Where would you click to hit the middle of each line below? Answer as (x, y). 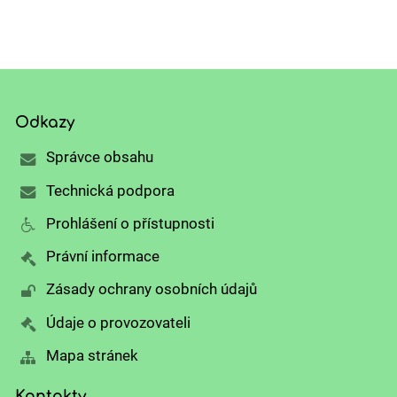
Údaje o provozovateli (118, 322)
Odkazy (45, 122)
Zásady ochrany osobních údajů (151, 289)
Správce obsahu (99, 157)
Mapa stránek (92, 356)
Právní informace (102, 257)
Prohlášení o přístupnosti (130, 223)
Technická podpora (110, 190)
